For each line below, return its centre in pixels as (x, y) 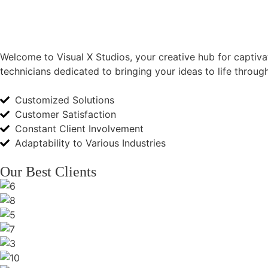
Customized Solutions (65, 100)
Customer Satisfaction (66, 114)
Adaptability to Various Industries (90, 143)
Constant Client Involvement (79, 129)
